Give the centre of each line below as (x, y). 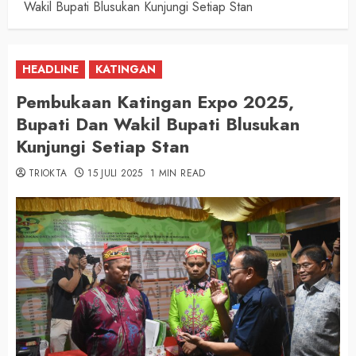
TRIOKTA (48, 174)
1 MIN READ (178, 174)
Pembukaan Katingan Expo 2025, (155, 102)
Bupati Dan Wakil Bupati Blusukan (158, 124)
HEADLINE (50, 70)
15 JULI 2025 (115, 174)
